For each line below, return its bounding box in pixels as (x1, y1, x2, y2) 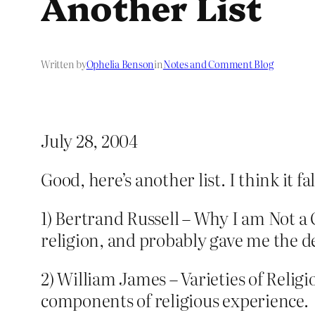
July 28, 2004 (41, 128, 138, 153)
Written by (41, 57, 86, 72)
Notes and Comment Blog (162, 57, 274, 72)
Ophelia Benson (86, 57, 155, 72)
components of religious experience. (41, 288, 309, 313)
